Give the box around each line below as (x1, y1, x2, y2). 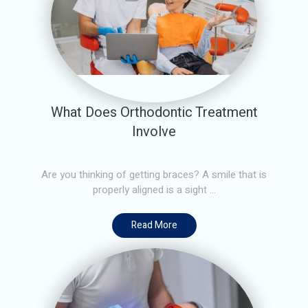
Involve (132, 121, 176, 142)
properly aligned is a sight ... (92, 181, 216, 197)
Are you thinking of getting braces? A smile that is (41, 166, 267, 182)
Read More (131, 217, 177, 232)
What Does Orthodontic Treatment (50, 102, 258, 122)
